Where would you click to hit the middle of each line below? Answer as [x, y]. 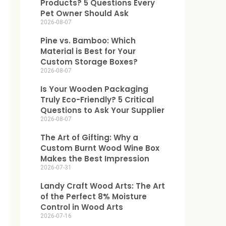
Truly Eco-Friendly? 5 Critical [97, 99]
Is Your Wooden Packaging [95, 89]
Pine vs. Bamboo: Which [88, 40]
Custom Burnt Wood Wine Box [100, 148]
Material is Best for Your [88, 51]
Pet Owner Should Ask [85, 13]
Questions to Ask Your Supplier [103, 110]
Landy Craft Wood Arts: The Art [103, 186]
